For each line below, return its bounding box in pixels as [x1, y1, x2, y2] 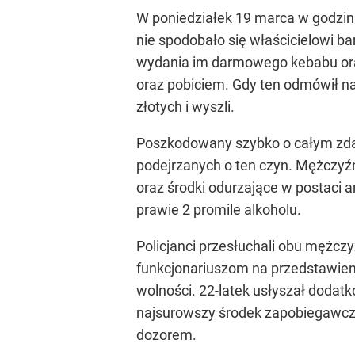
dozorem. [136, 326, 197, 343]
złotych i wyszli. [136, 98, 235, 115]
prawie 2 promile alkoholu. [136, 201, 301, 218]
